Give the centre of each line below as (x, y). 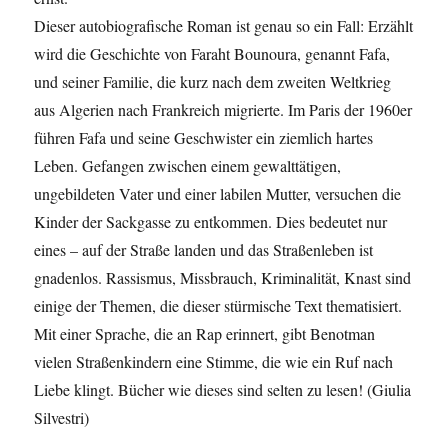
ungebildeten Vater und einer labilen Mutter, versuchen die (218, 193)
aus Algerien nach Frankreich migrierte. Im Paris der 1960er (223, 109)
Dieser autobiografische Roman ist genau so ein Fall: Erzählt (224, 25)
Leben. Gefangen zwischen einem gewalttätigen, (188, 165)
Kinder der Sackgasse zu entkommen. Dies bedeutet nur (211, 221)
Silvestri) (62, 417)
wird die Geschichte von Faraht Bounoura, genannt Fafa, (212, 53)
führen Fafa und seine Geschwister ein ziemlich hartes (204, 137)
